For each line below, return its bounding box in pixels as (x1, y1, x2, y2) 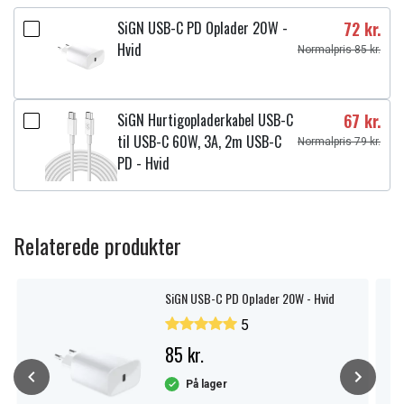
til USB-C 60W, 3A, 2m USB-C (117, 131, 281, 152)
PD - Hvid (117, 152, 170, 174)
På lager (185, 378, 227, 390)
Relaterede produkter (14, 229, 181, 262)
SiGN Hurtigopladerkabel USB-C (117, 109, 293, 131)
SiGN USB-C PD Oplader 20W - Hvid (164, 289, 335, 308)
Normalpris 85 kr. (298, 43, 381, 56)
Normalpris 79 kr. (298, 135, 381, 148)
